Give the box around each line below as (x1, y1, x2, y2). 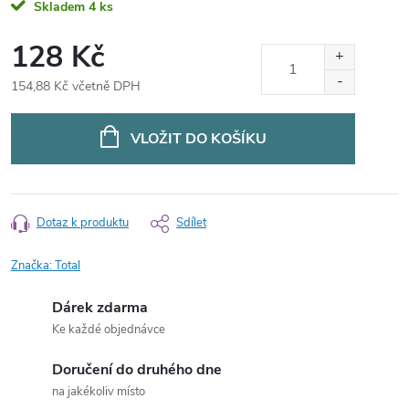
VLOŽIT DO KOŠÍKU (130, 129, 267, 149)
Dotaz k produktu (37, 215, 129, 231)
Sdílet (176, 215, 206, 231)
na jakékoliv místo (52, 383, 145, 400)
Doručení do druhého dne (52, 360, 222, 380)
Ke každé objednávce (52, 321, 165, 338)
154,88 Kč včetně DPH (11, 78, 141, 95)
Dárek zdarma (52, 298, 148, 318)
